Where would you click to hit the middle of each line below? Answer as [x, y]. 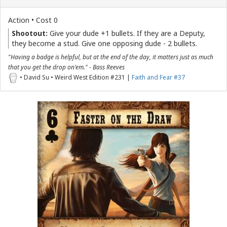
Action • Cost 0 [33, 20]
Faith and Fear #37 [158, 77]
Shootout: [30, 33]
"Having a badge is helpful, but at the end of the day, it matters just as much [111, 57]
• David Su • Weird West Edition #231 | [75, 77]
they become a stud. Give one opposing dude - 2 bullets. [104, 43]
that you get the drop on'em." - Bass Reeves [66, 67]
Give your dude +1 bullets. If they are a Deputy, [126, 33]
